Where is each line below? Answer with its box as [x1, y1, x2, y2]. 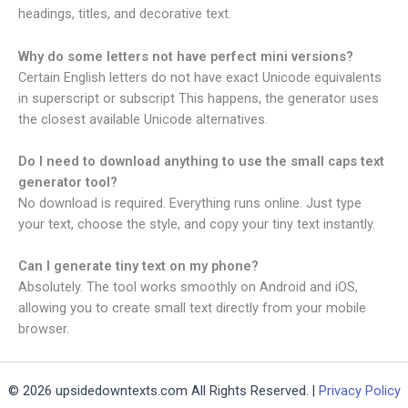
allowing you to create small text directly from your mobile [18, 300, 366, 317]
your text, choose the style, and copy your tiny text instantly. [18, 215, 375, 232]
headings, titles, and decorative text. [18, 5, 235, 23]
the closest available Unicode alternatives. [18, 110, 268, 127]
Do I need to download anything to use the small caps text [18, 152, 384, 169]
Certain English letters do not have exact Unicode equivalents [18, 68, 382, 86]
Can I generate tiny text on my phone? [18, 258, 259, 275]
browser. [18, 321, 69, 338]
